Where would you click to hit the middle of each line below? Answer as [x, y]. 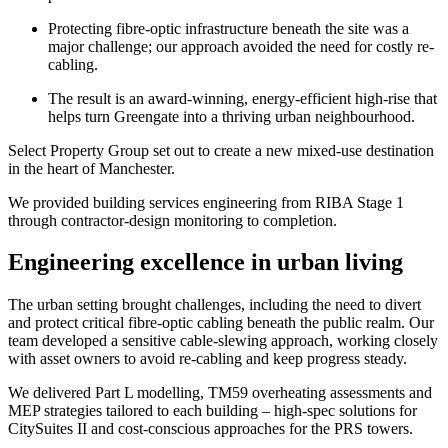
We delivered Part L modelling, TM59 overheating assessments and [220, 393]
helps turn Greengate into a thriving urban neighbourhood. [231, 116]
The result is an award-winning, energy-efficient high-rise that [242, 98]
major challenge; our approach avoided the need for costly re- [241, 46]
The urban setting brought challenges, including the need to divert [214, 305]
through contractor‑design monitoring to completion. [172, 220]
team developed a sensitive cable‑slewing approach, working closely [223, 341]
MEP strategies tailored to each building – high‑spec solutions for [212, 411]
